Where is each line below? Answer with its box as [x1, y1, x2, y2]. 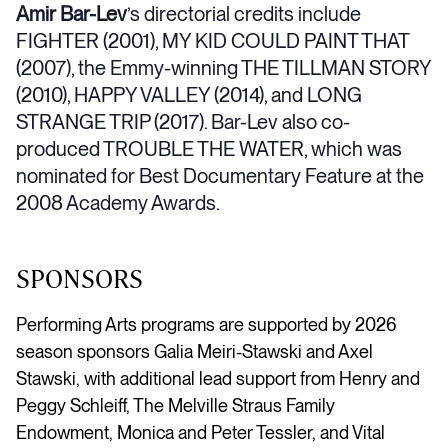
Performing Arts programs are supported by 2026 [16, 313, 397, 335]
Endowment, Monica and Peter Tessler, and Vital [16, 421, 385, 443]
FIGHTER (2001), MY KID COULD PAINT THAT [16, 28, 409, 53]
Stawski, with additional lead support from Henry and [16, 367, 420, 389]
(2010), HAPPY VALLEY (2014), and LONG [16, 82, 362, 107]
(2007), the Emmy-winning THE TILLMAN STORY [16, 55, 431, 80]
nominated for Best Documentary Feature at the [16, 163, 424, 188]
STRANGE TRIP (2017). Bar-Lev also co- [16, 109, 350, 134]
